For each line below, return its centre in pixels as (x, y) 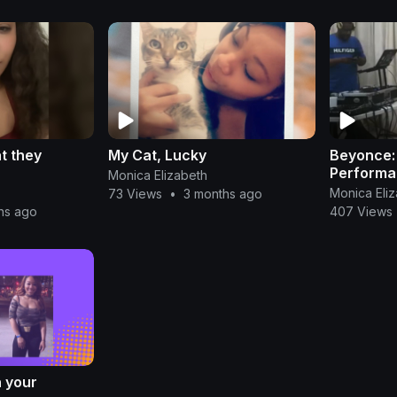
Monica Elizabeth (157, 175)
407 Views (361, 211)
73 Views (135, 193)
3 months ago (222, 193)
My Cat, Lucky (157, 155)
